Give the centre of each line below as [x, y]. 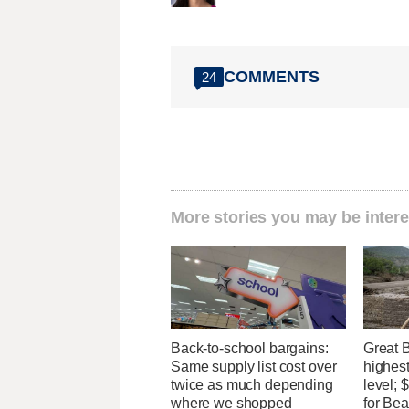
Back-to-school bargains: [250, 349]
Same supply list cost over [254, 367]
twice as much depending [252, 385]
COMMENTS [272, 76]
